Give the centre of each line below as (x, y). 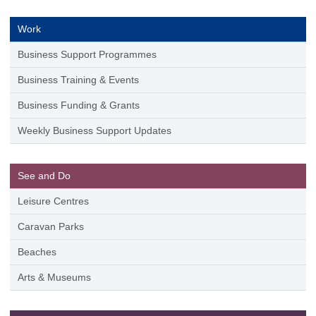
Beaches (37, 252)
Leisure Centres (53, 201)
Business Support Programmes (87, 55)
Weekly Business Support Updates (94, 131)
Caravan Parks (50, 227)
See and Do (44, 176)
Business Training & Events (78, 80)
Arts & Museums (54, 278)
